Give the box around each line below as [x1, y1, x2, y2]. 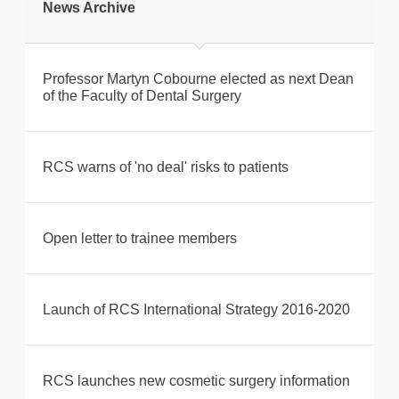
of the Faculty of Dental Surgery [43, 88, 241, 104]
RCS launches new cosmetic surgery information [43, 373, 350, 389]
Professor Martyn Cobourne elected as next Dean [43, 71, 354, 87]
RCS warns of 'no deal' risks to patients [43, 159, 289, 175]
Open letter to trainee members [43, 231, 237, 247]
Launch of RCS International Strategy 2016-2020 [43, 302, 350, 318]
